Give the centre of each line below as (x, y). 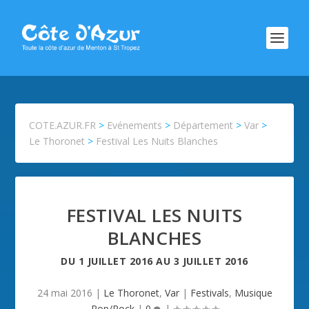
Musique (253, 293)
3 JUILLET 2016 (211, 261)
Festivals (209, 293)
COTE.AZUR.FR (63, 125)
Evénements (135, 125)
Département (203, 125)
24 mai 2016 (64, 293)
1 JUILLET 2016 (116, 261)
